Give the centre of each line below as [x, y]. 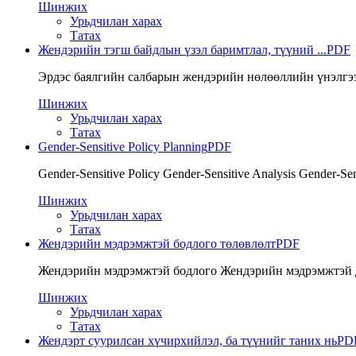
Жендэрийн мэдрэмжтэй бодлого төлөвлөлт [157, 243]
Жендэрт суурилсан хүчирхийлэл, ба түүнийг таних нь [188, 340]
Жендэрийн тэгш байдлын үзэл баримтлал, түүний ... [182, 49]
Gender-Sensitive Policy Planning [123, 146]
